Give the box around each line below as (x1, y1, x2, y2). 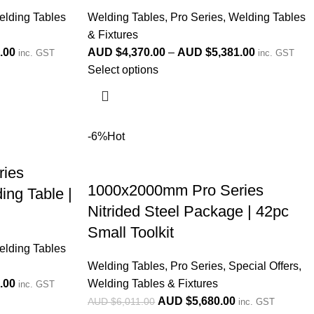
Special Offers (228, 260, 299, 272)
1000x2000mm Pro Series (88, 182, 264, 199)
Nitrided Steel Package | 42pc (88, 203, 289, 220)
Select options (88, 64, 159, 76)
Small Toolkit (88, 224, 175, 241)
